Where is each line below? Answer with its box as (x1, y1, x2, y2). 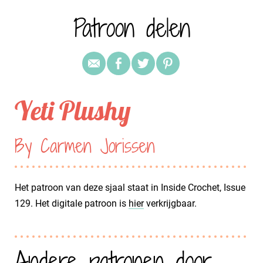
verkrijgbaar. (144, 197, 197, 209)
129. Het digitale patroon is (15, 197, 129, 209)
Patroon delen (73, 10, 190, 45)
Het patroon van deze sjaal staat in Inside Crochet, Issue (15, 181, 245, 193)
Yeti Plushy (15, 93, 131, 127)
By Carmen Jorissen (15, 132, 155, 159)
